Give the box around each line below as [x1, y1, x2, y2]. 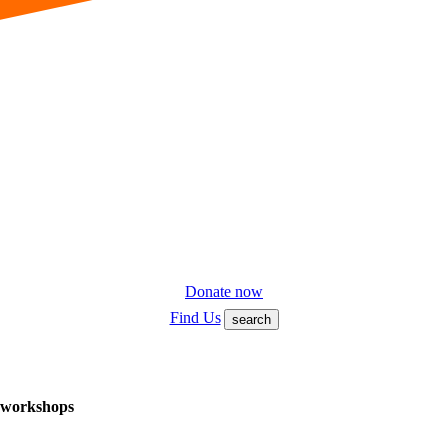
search [231, 312, 271, 328]
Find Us [169, 309, 221, 327]
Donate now [185, 283, 263, 301]
